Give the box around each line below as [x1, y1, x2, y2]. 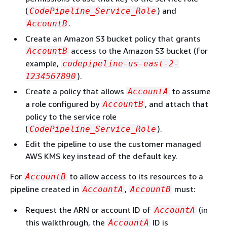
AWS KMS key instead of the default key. [25, 151, 177, 161]
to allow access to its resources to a [67, 171, 203, 181]
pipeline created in [10, 184, 81, 194]
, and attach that [145, 99, 208, 109]
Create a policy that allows [25, 86, 126, 96]
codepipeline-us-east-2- [62, 59, 179, 68]
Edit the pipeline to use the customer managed [25, 139, 201, 149]
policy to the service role [25, 111, 117, 122]
